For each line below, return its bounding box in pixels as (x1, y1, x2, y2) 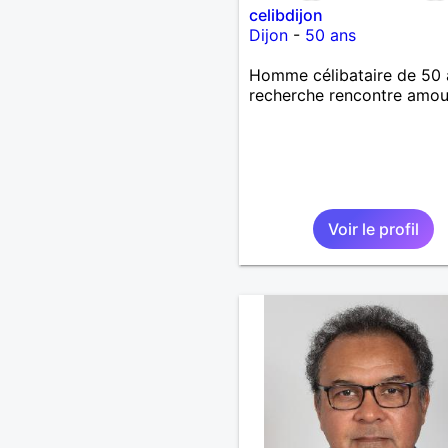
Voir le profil (327, 218, 419, 239)
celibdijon (248, 4, 323, 25)
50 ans (304, 24, 356, 45)
